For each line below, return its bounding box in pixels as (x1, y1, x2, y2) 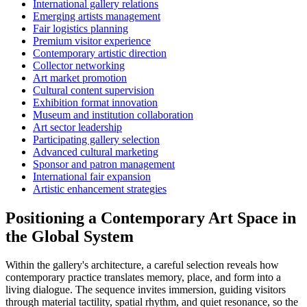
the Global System (5, 227, 134, 245)
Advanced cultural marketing (33, 145, 158, 158)
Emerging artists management (33, 10, 160, 22)
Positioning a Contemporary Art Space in (5, 208, 296, 227)
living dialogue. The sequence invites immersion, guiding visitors (5, 284, 286, 296)
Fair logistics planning (33, 22, 128, 34)
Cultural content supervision (33, 84, 154, 96)
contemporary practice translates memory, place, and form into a (5, 271, 281, 284)
